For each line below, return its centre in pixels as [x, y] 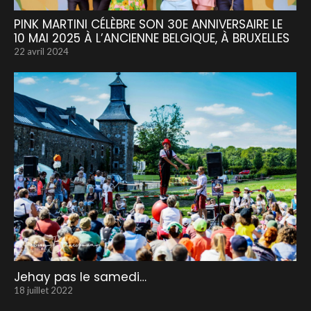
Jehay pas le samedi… [80, 277]
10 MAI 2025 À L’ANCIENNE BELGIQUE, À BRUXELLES [152, 39]
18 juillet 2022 [43, 290]
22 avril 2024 [41, 52]
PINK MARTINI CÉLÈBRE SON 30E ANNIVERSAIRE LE [148, 25]
